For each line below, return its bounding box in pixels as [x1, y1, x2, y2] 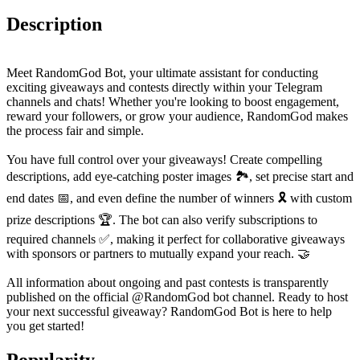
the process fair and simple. [6, 123, 144, 137]
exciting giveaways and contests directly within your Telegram [6, 80, 322, 94]
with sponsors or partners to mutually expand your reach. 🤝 [6, 246, 310, 260]
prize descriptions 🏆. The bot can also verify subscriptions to [6, 212, 317, 227]
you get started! [6, 318, 84, 333]
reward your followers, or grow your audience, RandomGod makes [6, 108, 348, 123]
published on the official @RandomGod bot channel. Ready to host [6, 289, 348, 304]
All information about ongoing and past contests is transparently [6, 275, 329, 289]
